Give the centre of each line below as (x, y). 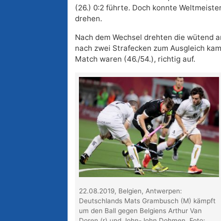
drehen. (89, 19)
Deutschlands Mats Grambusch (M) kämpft (147, 201)
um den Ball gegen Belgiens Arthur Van (141, 211)
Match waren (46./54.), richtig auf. (135, 59)
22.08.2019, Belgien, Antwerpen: (131, 191)
